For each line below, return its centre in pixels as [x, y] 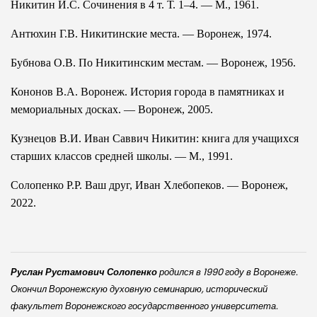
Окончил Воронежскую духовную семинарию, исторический [139, 289]
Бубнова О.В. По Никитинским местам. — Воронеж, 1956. [153, 62]
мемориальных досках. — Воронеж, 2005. [112, 109]
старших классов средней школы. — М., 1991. [122, 156]
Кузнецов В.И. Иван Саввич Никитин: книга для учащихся [155, 138]
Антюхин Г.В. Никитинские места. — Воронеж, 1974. [141, 33]
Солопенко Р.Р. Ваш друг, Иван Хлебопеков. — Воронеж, [149, 185]
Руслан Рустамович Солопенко [84, 272]
